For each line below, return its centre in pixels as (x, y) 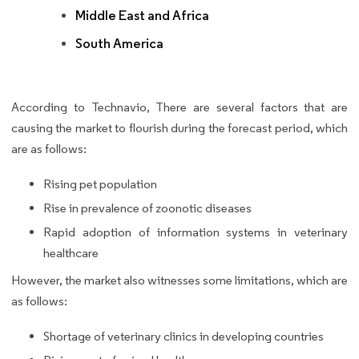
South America (119, 44)
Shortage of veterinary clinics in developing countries (184, 337)
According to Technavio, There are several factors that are (179, 107)
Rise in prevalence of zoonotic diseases (147, 208)
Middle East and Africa (142, 16)
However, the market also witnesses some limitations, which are (179, 280)
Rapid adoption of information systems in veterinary (196, 232)
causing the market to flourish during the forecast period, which (179, 128)
